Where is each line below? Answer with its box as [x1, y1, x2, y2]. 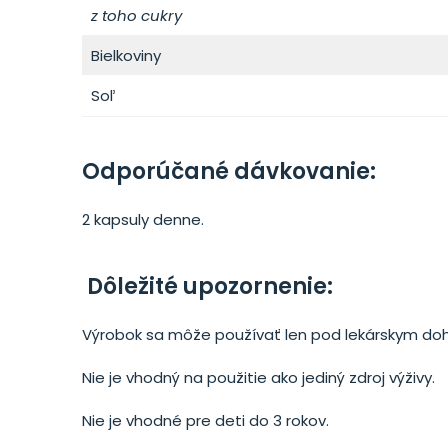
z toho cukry [90, 5, 182, 26]
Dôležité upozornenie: [87, 271, 333, 302]
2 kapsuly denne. [82, 209, 204, 230]
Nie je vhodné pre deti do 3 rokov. [82, 410, 329, 431]
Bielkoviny [90, 45, 161, 66]
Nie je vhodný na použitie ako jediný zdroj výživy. [82, 367, 435, 388]
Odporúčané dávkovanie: [82, 156, 376, 187]
